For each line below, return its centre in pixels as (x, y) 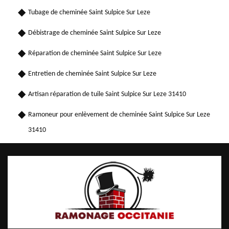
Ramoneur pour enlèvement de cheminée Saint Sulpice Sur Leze (119, 114)
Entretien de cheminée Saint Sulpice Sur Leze (92, 74)
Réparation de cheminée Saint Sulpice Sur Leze (95, 53)
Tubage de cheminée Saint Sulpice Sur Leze (89, 12)
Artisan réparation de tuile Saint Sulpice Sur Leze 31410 (107, 94)
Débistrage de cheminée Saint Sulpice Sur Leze (95, 33)
